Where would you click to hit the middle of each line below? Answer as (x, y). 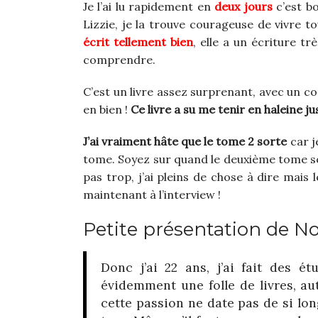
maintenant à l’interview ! (152, 195)
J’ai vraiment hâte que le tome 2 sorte (185, 142)
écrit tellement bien (138, 42)
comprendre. (119, 60)
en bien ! (107, 110)
